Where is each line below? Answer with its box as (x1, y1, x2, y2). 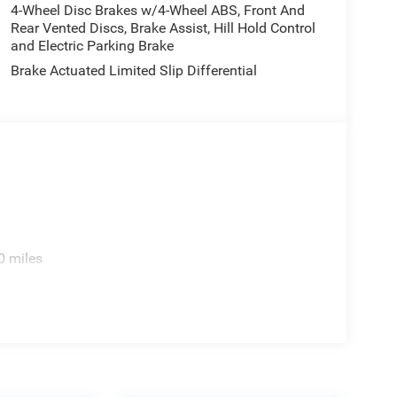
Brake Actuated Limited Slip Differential (10, 61, 257, 79)
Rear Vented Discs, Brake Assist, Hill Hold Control (10, 19, 315, 36)
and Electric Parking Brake (10, 36, 174, 54)
